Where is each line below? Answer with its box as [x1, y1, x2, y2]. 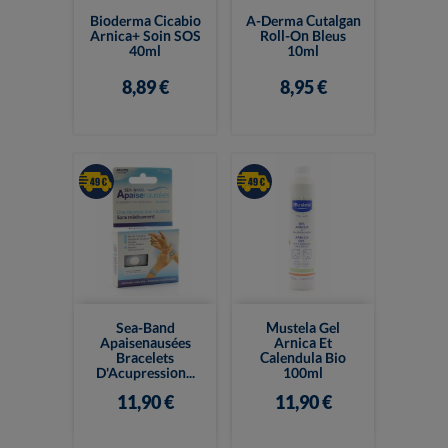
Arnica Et [274, 334, 332, 352]
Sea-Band [115, 319, 175, 337]
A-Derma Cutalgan [245, 11, 361, 29]
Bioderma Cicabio [89, 11, 201, 29]
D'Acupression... [95, 364, 195, 382]
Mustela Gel [266, 319, 340, 337]
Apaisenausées [99, 334, 191, 352]
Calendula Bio [260, 349, 346, 367]
